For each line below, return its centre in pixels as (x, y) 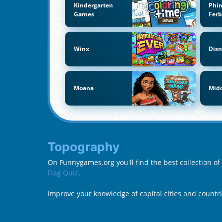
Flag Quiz (63, 172)
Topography (87, 146)
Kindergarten (93, 5)
